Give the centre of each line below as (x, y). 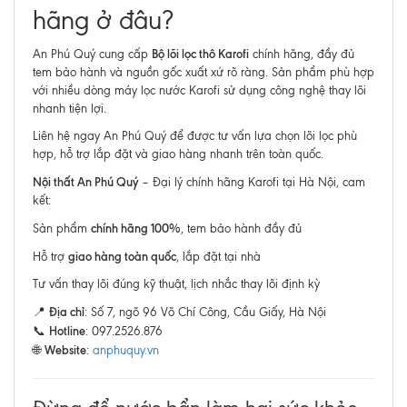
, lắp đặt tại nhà (218, 257)
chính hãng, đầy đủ (302, 54)
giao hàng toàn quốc (122, 256)
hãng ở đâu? (103, 20)
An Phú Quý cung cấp (92, 54)
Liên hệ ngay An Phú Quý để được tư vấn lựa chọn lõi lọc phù (195, 136)
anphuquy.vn (126, 350)
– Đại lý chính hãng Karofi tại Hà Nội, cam (252, 182)
